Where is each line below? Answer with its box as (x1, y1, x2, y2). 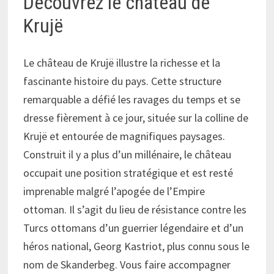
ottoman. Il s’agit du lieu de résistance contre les (23, 202, 247, 217)
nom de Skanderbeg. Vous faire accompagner (23, 257, 231, 272)
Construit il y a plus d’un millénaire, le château (23, 147, 232, 161)
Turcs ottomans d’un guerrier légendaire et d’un (23, 220, 244, 235)
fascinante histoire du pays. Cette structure (23, 73, 222, 88)
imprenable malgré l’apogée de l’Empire (23, 183, 206, 198)
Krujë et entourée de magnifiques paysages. (23, 128, 226, 143)
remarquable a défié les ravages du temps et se (23, 92, 241, 106)
